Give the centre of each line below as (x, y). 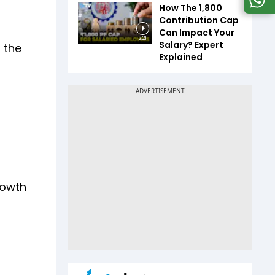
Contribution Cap (199, 20)
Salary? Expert (191, 45)
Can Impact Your (197, 33)
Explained (181, 57)
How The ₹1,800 (191, 8)
